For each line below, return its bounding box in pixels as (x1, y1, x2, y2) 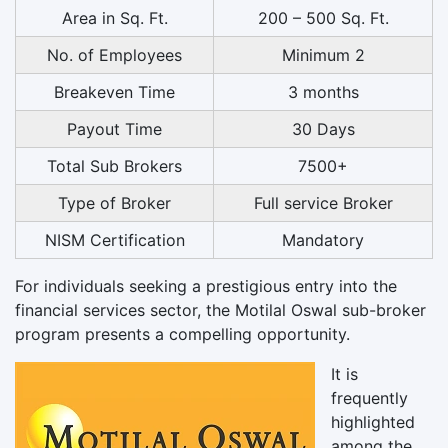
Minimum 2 (281, 44, 365, 65)
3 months (287, 81, 359, 102)
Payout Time (67, 118, 162, 139)
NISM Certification (44, 229, 185, 250)
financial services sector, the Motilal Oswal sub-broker (15, 299, 426, 320)
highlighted (331, 411, 415, 432)
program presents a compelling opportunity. (15, 323, 350, 344)
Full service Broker (253, 192, 393, 213)
